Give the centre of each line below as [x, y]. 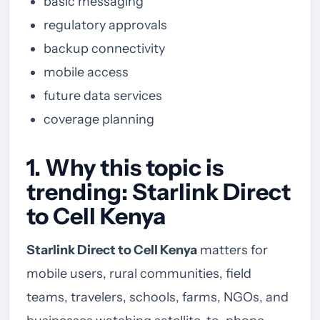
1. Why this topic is [125, 167]
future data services [103, 95]
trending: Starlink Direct [159, 191]
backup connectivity [104, 48]
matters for [232, 250]
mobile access [86, 72]
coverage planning [99, 119]
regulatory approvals [105, 25]
